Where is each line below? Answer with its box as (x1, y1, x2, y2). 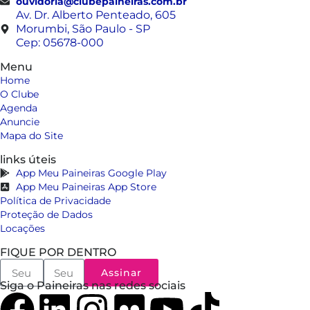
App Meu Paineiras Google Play (15, 167, 167, 180)
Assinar (101, 266, 142, 280)
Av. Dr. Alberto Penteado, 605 (15, 8, 176, 22)
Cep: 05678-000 (15, 36, 104, 50)
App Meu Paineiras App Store (15, 181, 156, 194)
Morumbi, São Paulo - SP (15, 22, 150, 36)
